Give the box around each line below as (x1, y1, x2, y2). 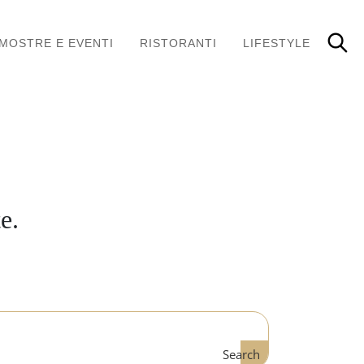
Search (223, 346, 260, 362)
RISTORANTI (140, 37, 217, 50)
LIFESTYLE (243, 37, 310, 50)
